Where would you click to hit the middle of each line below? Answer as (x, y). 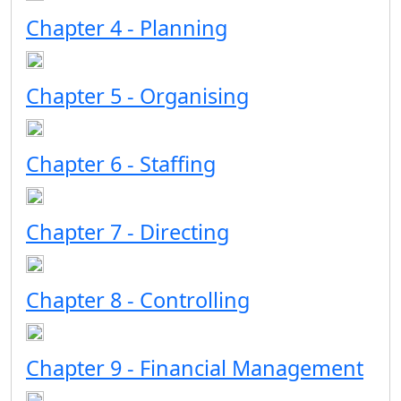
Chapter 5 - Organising (137, 96)
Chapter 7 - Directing (128, 232)
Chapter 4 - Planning (127, 28)
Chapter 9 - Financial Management (195, 368)
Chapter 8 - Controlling (138, 300)
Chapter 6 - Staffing (121, 164)
